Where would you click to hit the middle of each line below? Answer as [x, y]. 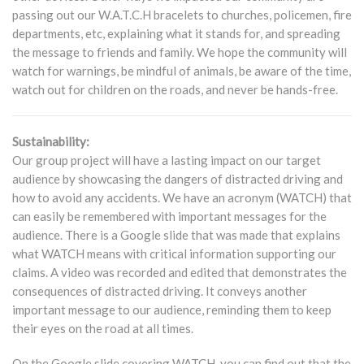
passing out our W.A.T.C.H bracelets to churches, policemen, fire [182, 15]
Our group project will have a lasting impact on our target [167, 160]
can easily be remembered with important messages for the [169, 216]
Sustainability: [51, 141]
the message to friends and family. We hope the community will [180, 52]
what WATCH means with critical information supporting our [174, 253]
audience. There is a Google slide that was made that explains [176, 235]
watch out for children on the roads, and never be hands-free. [175, 89]
